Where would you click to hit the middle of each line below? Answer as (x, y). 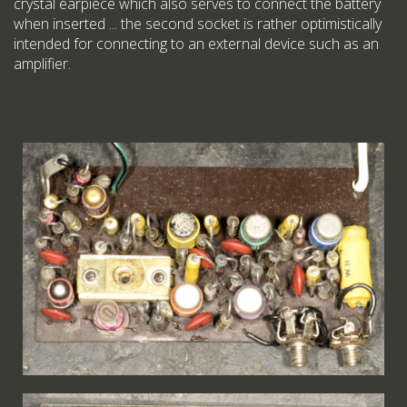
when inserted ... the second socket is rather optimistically (198, 24)
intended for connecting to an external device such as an (196, 44)
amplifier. (42, 64)
